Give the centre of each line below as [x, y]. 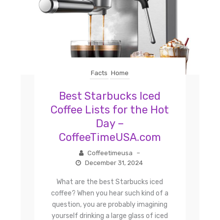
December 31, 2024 [114, 163]
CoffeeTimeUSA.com [110, 137]
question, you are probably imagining [110, 204]
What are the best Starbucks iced [110, 182]
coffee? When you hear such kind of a [110, 193]
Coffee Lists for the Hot [110, 110]
